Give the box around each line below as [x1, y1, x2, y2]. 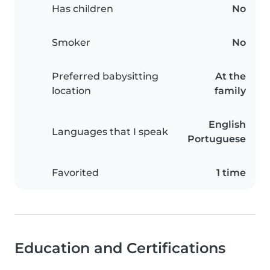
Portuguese [187, 133, 246, 145]
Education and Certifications [14, 239, 225, 257]
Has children [52, 3, 113, 15]
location [52, 85, 91, 97]
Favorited [52, 167, 99, 179]
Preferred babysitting [52, 71, 159, 83]
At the [215, 71, 246, 83]
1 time [216, 167, 246, 179]
